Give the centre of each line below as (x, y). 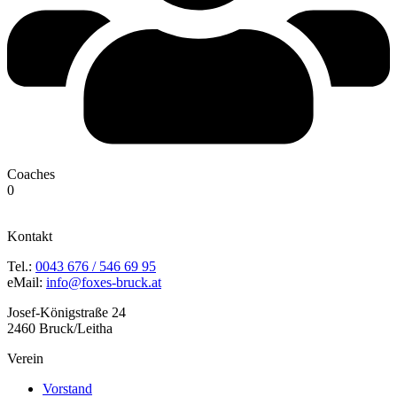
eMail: (27, 283)
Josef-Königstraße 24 (66, 313)
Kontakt (30, 237)
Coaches (31, 175)
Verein (25, 359)
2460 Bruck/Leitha (60, 329)
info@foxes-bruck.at (104, 283)
